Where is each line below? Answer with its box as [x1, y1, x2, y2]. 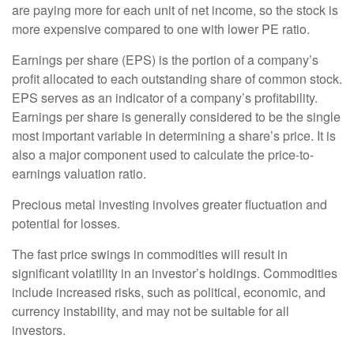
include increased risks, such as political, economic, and [12, 283, 326, 302]
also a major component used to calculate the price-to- [12, 145, 314, 164]
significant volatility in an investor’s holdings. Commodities [12, 264, 337, 283]
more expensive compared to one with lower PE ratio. [12, 20, 310, 39]
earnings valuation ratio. [12, 164, 146, 183]
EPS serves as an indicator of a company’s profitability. [12, 88, 318, 107]
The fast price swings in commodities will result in [12, 245, 288, 264]
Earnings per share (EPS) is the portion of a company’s [12, 51, 318, 70]
